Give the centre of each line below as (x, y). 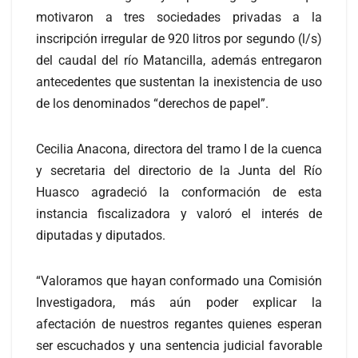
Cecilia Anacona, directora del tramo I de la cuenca (179, 149)
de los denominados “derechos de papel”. (152, 103)
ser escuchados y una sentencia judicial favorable (179, 345)
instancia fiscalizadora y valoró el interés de (179, 213)
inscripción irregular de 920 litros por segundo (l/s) (179, 38)
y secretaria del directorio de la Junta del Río (179, 170)
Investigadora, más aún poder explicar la (179, 302)
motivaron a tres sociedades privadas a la (179, 17)
